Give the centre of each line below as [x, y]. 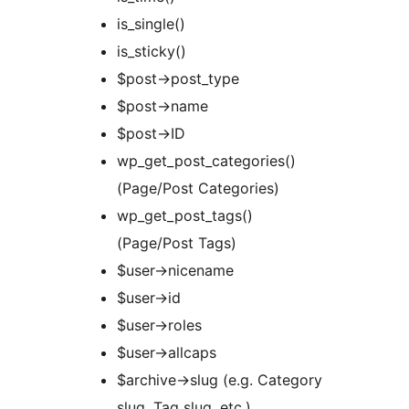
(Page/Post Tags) [177, 243]
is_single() [151, 24]
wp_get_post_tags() [185, 216]
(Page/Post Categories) [198, 189]
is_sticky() [152, 52]
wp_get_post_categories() [206, 161]
